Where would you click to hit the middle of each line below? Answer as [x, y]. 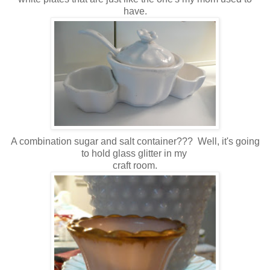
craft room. [135, 166]
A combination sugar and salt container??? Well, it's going [135, 142]
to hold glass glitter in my [135, 154]
